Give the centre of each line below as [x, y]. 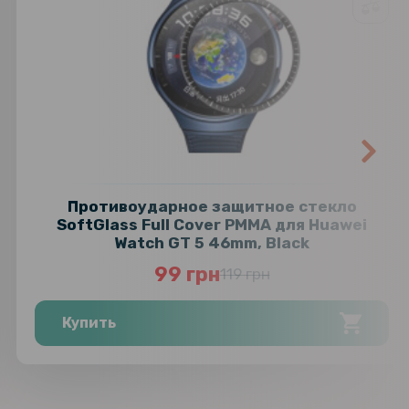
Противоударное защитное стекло [212, 207]
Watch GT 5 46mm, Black [212, 243]
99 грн [187, 275]
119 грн [245, 274]
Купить [89, 323]
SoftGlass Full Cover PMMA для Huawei [212, 225]
